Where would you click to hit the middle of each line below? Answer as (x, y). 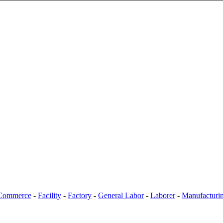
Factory (80, 196)
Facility (50, 196)
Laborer (163, 196)
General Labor (121, 196)
